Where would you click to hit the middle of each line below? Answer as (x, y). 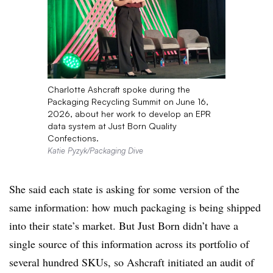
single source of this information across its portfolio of (129, 244)
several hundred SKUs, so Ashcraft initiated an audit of (132, 262)
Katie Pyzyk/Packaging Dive (95, 151)
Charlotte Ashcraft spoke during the (119, 90)
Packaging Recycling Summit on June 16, (128, 102)
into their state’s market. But (73, 226)
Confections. (73, 138)
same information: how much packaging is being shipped (135, 207)
